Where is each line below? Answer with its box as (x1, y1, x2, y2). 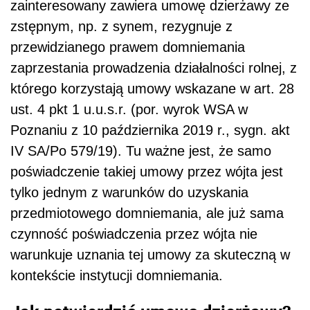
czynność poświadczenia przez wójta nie (10, 226, 257, 242)
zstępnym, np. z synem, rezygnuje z (10, 19, 232, 35)
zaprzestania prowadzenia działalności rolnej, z (10, 60, 297, 76)
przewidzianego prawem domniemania (10, 39, 245, 55)
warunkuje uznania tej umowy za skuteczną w (10, 247, 290, 263)
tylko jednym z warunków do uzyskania (10, 185, 248, 201)
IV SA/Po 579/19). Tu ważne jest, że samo (10, 143, 271, 159)
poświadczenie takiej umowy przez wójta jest (10, 164, 283, 180)
